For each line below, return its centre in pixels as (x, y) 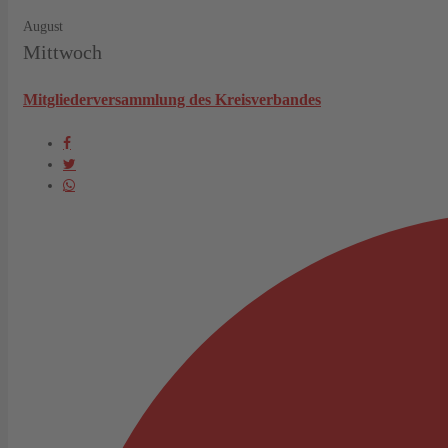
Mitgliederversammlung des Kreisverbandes (172, 99)
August (43, 26)
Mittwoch (62, 51)
